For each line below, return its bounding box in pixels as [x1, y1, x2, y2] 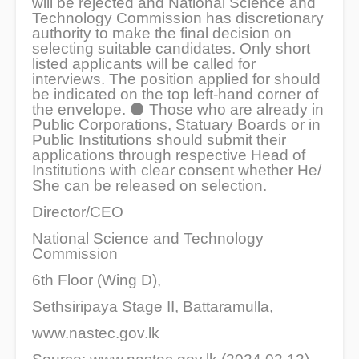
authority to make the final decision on [32, 25, 292, 42]
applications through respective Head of [32, 147, 305, 164]
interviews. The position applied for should [32, 71, 321, 88]
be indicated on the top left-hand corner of [32, 86, 318, 103]
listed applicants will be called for [32, 55, 256, 73]
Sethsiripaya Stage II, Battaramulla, [32, 298, 273, 316]
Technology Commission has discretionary [32, 10, 324, 27]
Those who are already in [145, 101, 324, 119]
